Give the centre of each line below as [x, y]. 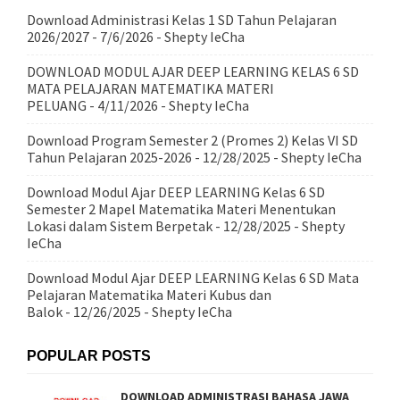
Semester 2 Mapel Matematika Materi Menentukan [181, 209]
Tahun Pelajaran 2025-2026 [109, 157]
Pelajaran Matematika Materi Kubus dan [149, 295]
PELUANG [57, 105]
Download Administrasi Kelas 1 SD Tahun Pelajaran [182, 20]
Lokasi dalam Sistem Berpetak [120, 226]
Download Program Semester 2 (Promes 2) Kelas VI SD [192, 140]
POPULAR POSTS [89, 356]
